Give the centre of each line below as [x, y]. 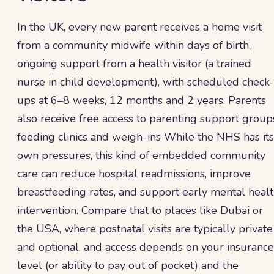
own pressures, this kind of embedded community [141, 155]
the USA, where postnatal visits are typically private [145, 229]
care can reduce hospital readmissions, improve [134, 174]
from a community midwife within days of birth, [134, 45]
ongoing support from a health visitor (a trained [134, 64]
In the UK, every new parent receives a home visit [139, 27]
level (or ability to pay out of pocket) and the [128, 265]
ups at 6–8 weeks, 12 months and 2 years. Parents [142, 100]
